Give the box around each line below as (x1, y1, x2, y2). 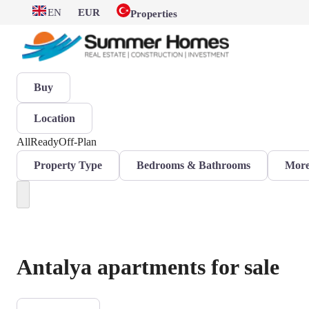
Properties (130, 8, 177, 19)
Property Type (34, 159, 102, 171)
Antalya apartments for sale (17, 254, 279, 279)
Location (34, 112, 75, 124)
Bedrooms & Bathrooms (137, 159, 250, 171)
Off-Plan (59, 135, 97, 148)
